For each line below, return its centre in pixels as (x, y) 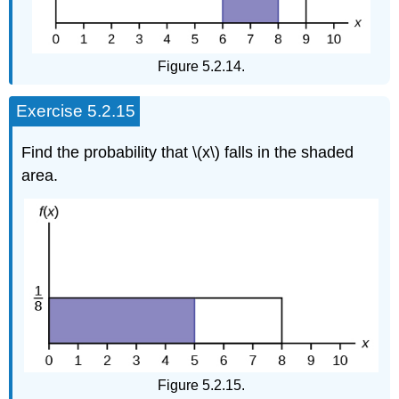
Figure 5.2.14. (201, 67)
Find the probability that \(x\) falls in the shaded (188, 152)
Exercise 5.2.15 (76, 111)
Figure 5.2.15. (201, 385)
